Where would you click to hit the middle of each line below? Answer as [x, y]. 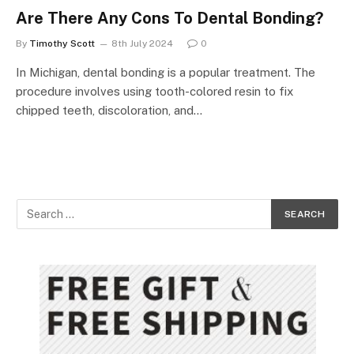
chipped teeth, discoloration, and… [109, 110]
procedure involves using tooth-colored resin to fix [154, 91]
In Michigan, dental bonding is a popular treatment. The [166, 72]
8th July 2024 [142, 43]
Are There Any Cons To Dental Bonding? [169, 18]
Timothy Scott [62, 43]
